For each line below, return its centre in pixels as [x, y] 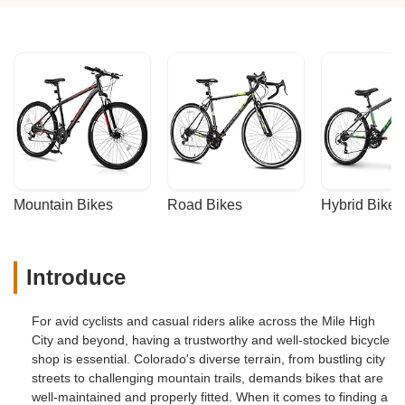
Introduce [76, 277]
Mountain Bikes [63, 205]
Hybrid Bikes [362, 205]
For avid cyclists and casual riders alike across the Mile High [203, 320]
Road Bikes [205, 205]
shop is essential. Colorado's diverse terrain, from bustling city [208, 358]
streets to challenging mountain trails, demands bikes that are [207, 377]
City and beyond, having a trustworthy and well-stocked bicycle [211, 339]
